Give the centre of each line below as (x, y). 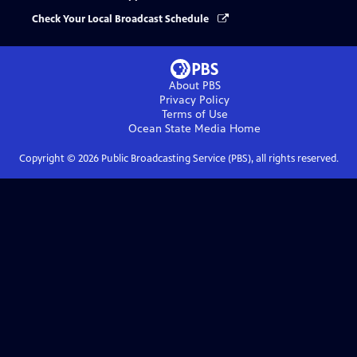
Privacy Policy (194, 100)
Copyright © (48, 159)
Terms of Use (194, 115)
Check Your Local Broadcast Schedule (122, 20)
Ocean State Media (177, 129)
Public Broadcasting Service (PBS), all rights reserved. (218, 159)
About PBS (194, 86)
